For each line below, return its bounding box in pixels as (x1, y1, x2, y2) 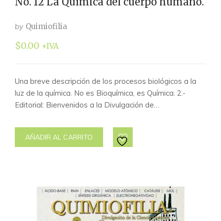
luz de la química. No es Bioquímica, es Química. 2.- (15, 88, 185, 98)
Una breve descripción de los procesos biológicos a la (15, 76, 196, 86)
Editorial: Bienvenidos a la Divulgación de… (15, 100, 159, 110)
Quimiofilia (26, 22, 67, 31)
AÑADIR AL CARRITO (25, 133, 93, 142)
